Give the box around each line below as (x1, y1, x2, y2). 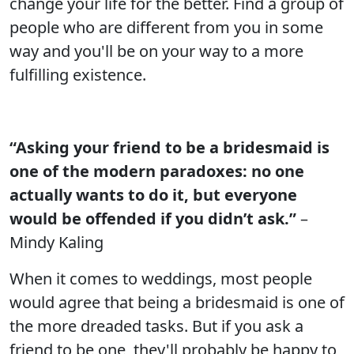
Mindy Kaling (9, 232, 104, 253)
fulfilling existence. (9, 64, 146, 85)
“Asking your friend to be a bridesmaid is (9, 137, 330, 158)
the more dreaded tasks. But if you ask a (9, 315, 303, 337)
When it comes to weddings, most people (9, 268, 312, 289)
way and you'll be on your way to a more (9, 40, 303, 62)
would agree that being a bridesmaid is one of (9, 292, 345, 313)
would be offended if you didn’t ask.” (9, 208, 296, 229)
